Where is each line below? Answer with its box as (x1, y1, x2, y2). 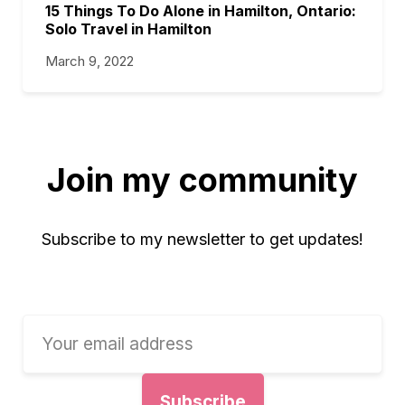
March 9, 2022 (45, 52, 134, 70)
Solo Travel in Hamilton (45, 20, 212, 38)
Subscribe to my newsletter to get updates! (42, 230, 363, 249)
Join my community (47, 160, 358, 200)
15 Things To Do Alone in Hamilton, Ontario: (45, 2, 356, 20)
